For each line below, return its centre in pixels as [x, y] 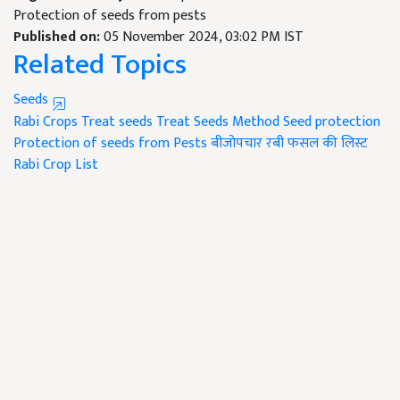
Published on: [58, 37]
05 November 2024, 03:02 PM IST [204, 37]
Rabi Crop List [56, 165]
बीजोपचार [237, 144]
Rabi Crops [46, 122]
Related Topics [100, 65]
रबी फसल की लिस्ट [317, 144]
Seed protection [332, 122]
